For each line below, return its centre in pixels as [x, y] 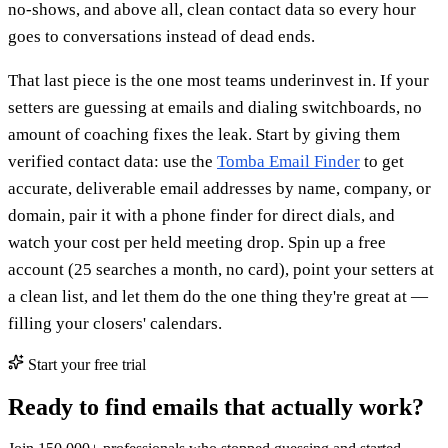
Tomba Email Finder [288, 161]
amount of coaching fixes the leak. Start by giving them [204, 134]
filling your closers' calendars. [115, 323]
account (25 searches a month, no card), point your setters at [221, 269]
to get [382, 161]
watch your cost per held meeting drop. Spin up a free [197, 242]
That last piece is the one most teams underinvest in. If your [218, 80]
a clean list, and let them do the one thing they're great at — [218, 296]
